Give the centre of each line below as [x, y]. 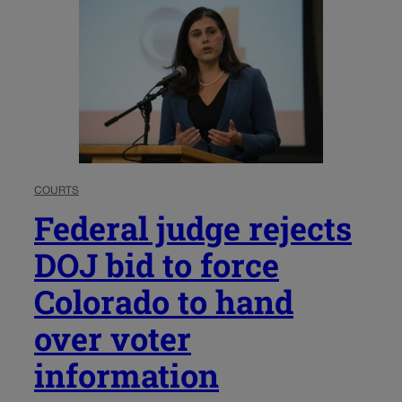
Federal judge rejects [193, 227]
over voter [113, 338]
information [127, 375]
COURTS [57, 190]
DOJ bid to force [157, 264]
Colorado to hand [164, 301]
